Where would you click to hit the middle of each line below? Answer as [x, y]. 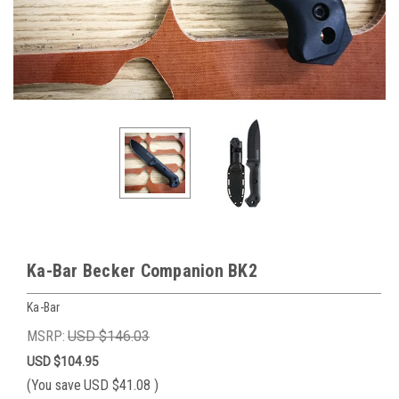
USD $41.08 [119, 385]
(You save [54, 385]
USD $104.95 [63, 361]
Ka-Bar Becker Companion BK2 [142, 271]
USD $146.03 [109, 336]
